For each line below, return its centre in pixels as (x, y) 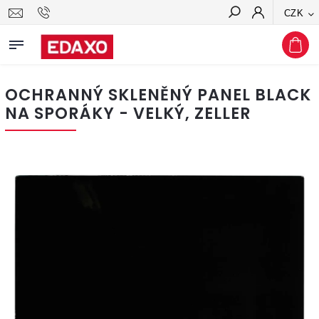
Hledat (286, 38)
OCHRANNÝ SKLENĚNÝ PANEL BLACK (158, 95)
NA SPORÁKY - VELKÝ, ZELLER (128, 113)
